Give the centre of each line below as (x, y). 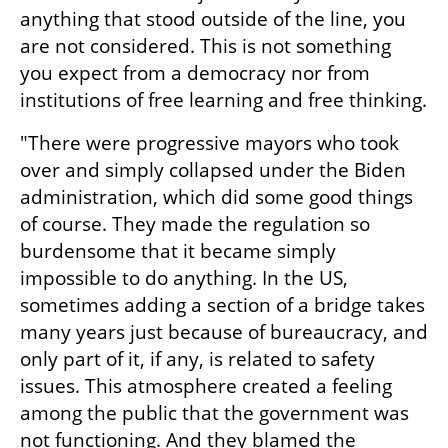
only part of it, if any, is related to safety (197, 358)
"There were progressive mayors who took (209, 142)
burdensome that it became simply (178, 250)
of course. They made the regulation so (195, 223)
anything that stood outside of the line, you (213, 18)
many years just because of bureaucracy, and (224, 331)
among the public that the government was (214, 412)
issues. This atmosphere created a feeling (206, 385)
